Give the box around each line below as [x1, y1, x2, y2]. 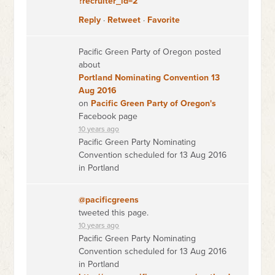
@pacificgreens [79, 195, 139, 205]
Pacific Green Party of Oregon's [91, 98, 217, 109]
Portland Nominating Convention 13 [79, 72, 220, 83]
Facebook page [79, 111, 138, 122]
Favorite [147, 15, 180, 25]
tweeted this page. [79, 207, 149, 218]
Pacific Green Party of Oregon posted [79, 47, 222, 57]
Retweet [107, 15, 141, 25]
